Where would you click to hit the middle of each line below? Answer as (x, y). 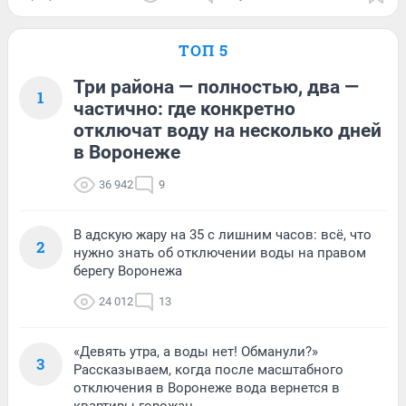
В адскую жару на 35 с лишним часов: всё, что (222, 235)
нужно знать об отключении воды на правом (220, 253)
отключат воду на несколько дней (227, 131)
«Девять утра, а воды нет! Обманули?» (196, 352)
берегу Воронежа (128, 271)
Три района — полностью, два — (216, 87)
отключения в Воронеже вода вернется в (207, 388)
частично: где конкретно (184, 109)
